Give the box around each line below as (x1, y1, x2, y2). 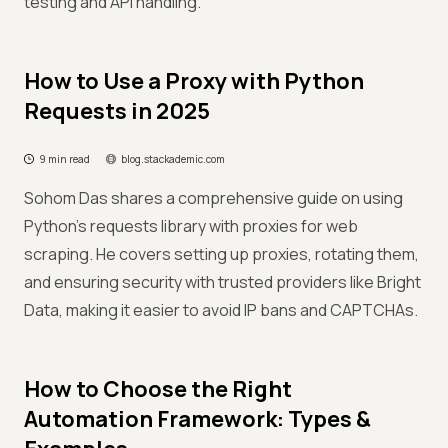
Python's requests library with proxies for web (24, 215, 358, 237)
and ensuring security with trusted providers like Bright (24, 271, 421, 293)
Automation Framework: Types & (24, 404, 371, 434)
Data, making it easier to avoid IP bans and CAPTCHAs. (24, 299, 418, 321)
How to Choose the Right (24, 374, 292, 404)
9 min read (39, 152, 90, 166)
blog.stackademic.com (121, 152, 225, 166)
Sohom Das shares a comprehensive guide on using (24, 187, 403, 209)
